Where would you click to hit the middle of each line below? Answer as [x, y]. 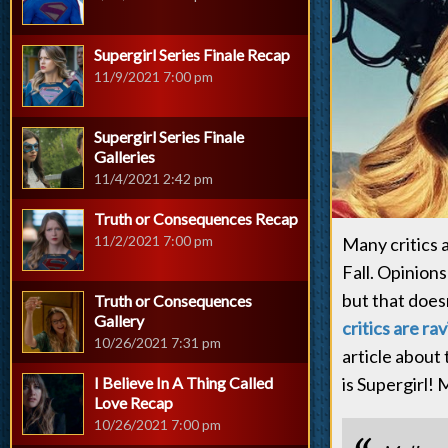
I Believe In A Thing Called [183, 382]
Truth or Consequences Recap [196, 218]
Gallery [119, 320]
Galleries [124, 156]
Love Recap [133, 402]
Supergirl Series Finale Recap [192, 54]
